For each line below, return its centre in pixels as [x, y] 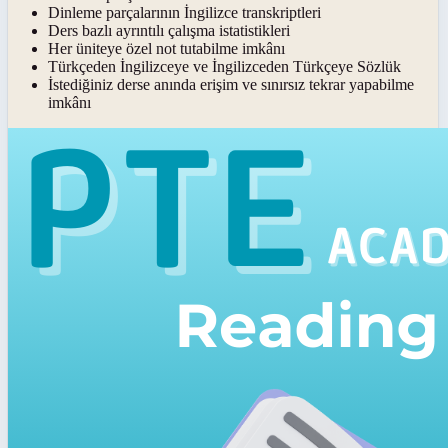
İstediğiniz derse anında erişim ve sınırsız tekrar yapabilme [231, 84]
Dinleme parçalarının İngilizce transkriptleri [184, 12]
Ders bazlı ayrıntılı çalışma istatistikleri [169, 30]
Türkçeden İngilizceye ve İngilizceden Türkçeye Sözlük [224, 66]
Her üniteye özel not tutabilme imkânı [166, 48]
